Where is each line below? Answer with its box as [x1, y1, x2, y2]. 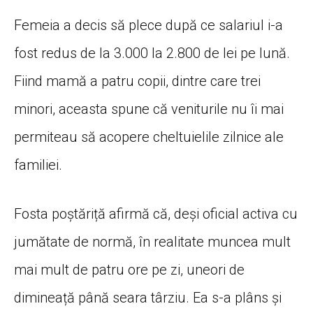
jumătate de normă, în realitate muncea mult [14, 233, 291, 250]
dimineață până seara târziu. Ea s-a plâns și [14, 289, 282, 306]
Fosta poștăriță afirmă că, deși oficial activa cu [14, 205, 298, 222]
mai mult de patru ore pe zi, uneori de [14, 261, 245, 278]
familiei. [14, 156, 62, 173]
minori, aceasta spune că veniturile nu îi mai [14, 100, 284, 117]
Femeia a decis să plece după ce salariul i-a [14, 16, 283, 34]
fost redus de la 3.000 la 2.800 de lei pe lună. [14, 44, 290, 61]
